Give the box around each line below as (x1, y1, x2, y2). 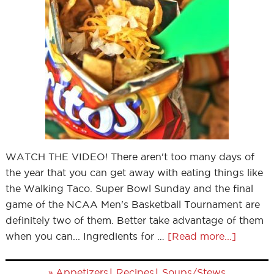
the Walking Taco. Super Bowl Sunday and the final (5, 183, 253, 194)
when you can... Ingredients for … (5, 231, 168, 242)
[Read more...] (167, 231, 236, 242)
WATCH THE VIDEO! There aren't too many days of (5, 151, 254, 162)
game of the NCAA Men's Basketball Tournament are (5, 199, 260, 210)
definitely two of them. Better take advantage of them (5, 215, 264, 226)
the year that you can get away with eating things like (5, 167, 263, 178)
